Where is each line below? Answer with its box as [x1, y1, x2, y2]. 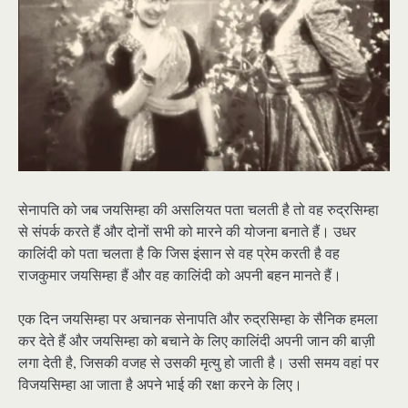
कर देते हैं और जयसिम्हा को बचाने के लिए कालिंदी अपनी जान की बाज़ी [18, 331, 375, 351]
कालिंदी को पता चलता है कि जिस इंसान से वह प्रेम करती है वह [18, 243, 340, 263]
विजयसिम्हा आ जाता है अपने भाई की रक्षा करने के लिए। [18, 374, 302, 394]
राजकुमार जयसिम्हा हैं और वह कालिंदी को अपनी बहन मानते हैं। [18, 265, 342, 285]
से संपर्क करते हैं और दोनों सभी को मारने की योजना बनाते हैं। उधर [18, 221, 356, 241]
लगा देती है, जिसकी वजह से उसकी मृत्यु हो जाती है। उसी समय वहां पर [18, 352, 379, 372]
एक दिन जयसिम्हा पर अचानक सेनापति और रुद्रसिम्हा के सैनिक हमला [18, 309, 378, 329]
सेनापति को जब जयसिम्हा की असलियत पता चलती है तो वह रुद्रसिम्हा [18, 199, 379, 219]
